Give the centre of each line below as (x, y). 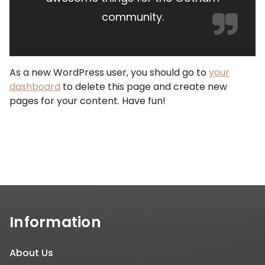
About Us (31, 253)
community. (132, 17)
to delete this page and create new (144, 87)
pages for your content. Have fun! (88, 101)
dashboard (35, 87)
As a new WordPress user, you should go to (109, 72)
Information (55, 222)
